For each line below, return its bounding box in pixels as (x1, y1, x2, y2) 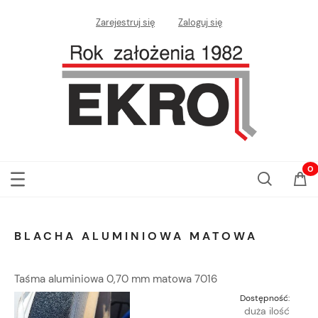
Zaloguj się (178, 16, 222, 29)
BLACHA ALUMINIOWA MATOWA (14, 229, 258, 244)
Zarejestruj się (96, 16, 155, 29)
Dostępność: (240, 292, 290, 305)
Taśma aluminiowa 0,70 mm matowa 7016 (14, 272, 217, 287)
